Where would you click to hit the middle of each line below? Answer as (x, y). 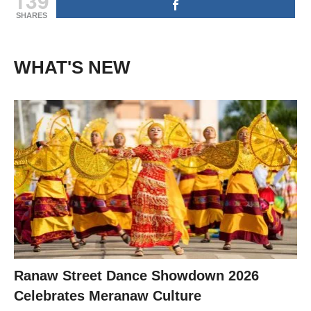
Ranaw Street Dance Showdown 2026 (136, 276)
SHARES (32, 15)
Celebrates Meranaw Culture (108, 296)
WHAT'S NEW (72, 67)
